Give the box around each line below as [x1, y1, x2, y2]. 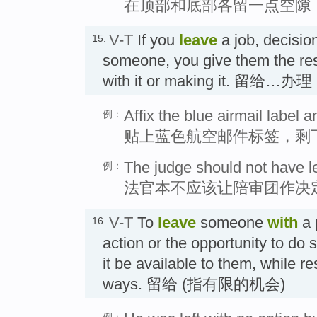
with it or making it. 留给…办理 [103, 71, 312, 90]
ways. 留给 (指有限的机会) [103, 275, 285, 293]
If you [133, 30, 179, 49]
